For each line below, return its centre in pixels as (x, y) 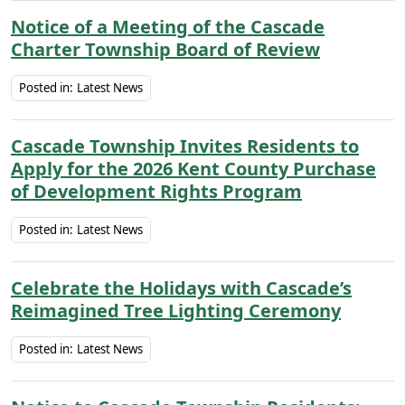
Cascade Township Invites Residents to (185, 146)
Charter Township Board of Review (165, 49)
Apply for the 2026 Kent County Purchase (193, 169)
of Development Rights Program (156, 191)
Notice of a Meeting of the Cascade (168, 27)
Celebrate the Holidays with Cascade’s (181, 288)
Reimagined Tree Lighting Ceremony (176, 311)
